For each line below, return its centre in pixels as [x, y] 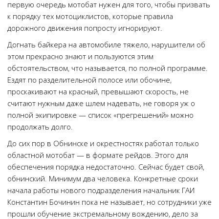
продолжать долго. [40, 127]
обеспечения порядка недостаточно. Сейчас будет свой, [106, 167]
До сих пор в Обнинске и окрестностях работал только [103, 143]
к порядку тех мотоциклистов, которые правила [90, 16]
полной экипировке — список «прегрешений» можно [100, 115]
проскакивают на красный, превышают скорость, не [98, 91]
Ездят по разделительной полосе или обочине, [89, 80]
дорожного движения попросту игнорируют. [85, 28]
